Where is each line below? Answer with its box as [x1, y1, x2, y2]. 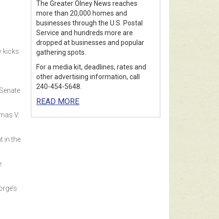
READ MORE [36, 96, 80, 106]
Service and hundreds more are [36, 28, 133, 37]
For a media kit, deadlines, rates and [36, 63, 147, 71]
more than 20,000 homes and [36, 9, 128, 17]
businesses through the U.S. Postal [36, 19, 143, 27]
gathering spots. [36, 48, 87, 56]
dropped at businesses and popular [36, 38, 145, 46]
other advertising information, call [36, 72, 140, 81]
